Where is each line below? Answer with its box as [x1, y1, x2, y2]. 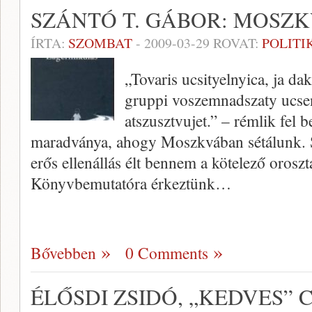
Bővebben [31, 242, 96, 264]
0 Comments [125, 242, 208, 264]
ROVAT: [210, 33, 262, 52]
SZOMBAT [68, 33, 132, 52]
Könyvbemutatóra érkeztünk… [31, 172, 231, 194]
